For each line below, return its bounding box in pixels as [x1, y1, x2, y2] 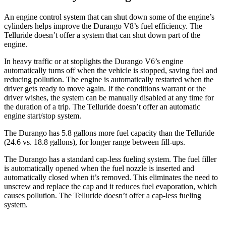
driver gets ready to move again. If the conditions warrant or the [4, 84, 206, 93]
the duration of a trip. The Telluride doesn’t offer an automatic [4, 102, 200, 111]
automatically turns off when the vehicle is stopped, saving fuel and [4, 66, 217, 75]
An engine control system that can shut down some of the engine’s [4, 12, 214, 21]
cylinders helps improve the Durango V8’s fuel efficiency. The [4, 21, 202, 30]
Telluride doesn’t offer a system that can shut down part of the [4, 30, 200, 39]
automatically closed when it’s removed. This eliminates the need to [4, 173, 218, 182]
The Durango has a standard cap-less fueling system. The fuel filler [4, 154, 216, 163]
